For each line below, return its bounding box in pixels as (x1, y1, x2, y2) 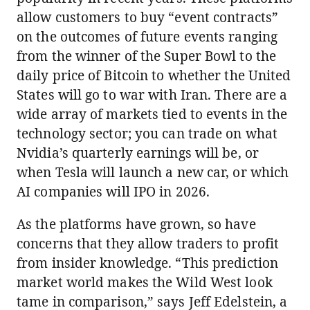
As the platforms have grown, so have (17, 215, 256, 233)
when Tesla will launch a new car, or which (17, 163, 289, 181)
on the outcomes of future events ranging (17, 28, 278, 46)
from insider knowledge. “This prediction (17, 254, 279, 272)
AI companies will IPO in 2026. (17, 183, 210, 201)
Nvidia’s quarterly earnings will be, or (17, 144, 259, 162)
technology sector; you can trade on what (17, 125, 278, 143)
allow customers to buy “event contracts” (17, 8, 279, 26)
